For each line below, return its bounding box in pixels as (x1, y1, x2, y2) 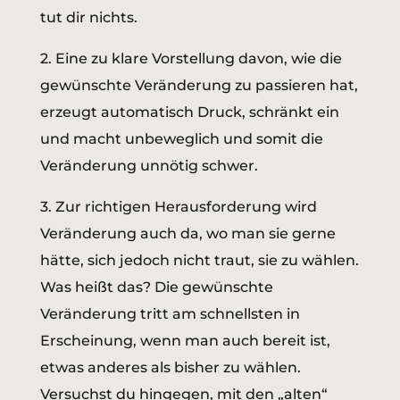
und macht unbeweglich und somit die (39, 130, 323, 148)
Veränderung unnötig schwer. (39, 157, 258, 175)
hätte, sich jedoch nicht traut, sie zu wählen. (39, 252, 359, 270)
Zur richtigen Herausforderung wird (54, 198, 317, 216)
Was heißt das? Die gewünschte (39, 279, 273, 296)
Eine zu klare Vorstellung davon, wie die (54, 50, 342, 68)
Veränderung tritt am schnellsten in (39, 305, 300, 323)
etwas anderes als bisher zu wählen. (39, 359, 301, 377)
